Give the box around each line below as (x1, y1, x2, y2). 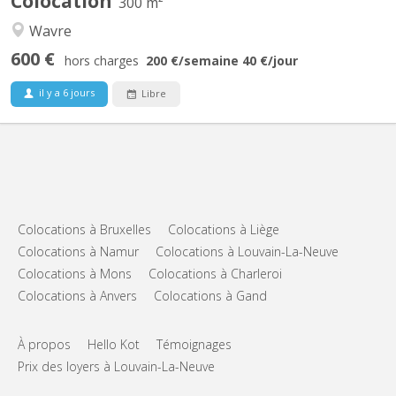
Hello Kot (88, 335, 140, 353)
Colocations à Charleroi (148, 264, 282, 282)
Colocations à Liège (168, 220, 279, 238)
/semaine (179, 51, 239, 69)
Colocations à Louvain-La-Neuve (156, 242, 339, 260)
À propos (18, 335, 71, 353)
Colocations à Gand (154, 286, 267, 304)
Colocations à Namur (18, 242, 139, 260)
